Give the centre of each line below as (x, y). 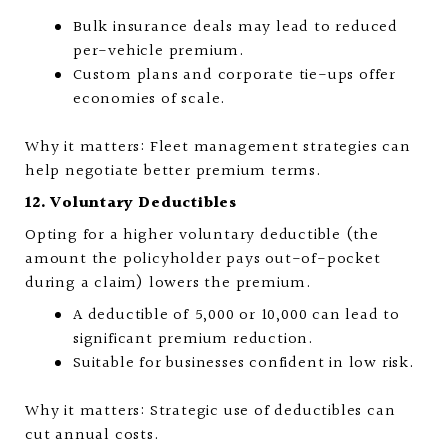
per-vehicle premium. (159, 51)
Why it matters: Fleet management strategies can (218, 147)
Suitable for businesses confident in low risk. (244, 363)
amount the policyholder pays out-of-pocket (203, 259)
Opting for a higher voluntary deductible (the (202, 235)
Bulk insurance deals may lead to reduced (235, 27)
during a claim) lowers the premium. (169, 283)
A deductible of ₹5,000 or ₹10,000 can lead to (237, 315)
